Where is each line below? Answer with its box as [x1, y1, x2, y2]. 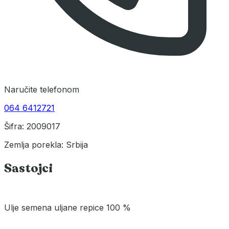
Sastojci [4, 159, 53, 177]
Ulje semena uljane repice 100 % [4, 202, 131, 213]
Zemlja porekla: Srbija [4, 139, 88, 150]
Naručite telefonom [4, 84, 79, 95]
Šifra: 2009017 [4, 121, 60, 131]
